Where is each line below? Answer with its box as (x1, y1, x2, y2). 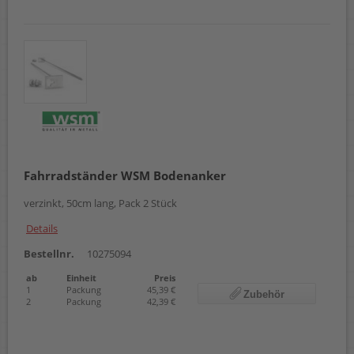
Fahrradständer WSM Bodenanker (24, 167, 226, 183)
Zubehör (243, 288, 284, 300)
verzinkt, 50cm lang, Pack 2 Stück (24, 195, 179, 210)
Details (26, 220, 58, 235)
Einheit (66, 271, 96, 284)
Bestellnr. (24, 246, 74, 261)
